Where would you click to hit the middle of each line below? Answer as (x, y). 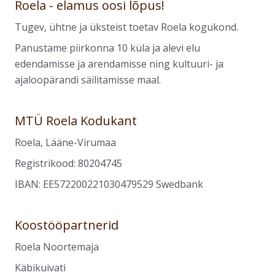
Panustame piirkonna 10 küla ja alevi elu (107, 48)
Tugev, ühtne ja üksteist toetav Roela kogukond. (126, 27)
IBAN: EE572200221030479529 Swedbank (109, 184)
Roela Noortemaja (57, 247)
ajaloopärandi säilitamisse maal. (88, 80)
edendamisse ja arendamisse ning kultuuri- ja (119, 64)
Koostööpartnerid (67, 225)
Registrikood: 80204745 (68, 163)
